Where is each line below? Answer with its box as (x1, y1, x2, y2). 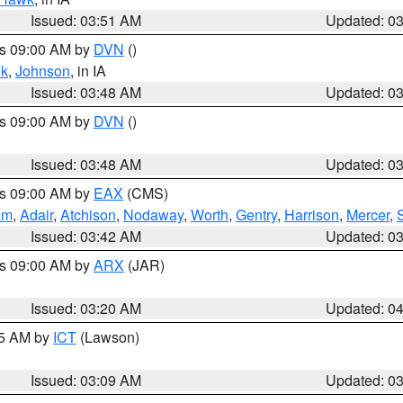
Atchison (60, 204, 116, 225)
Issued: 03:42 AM (31, 226, 142, 246)
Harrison (284, 204, 339, 225)
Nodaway (123, 204, 184, 225)
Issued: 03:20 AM (31, 298, 142, 318)
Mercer (346, 204, 390, 225)
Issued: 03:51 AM (31, 10, 142, 31)
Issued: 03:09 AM (31, 370, 142, 390)
